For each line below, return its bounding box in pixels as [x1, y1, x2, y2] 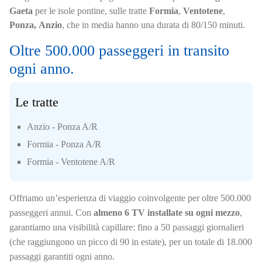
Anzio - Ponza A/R [27, 122, 98, 132]
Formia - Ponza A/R [27, 139, 101, 150]
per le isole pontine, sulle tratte [33, 6, 149, 16]
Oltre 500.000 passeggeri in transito [9, 42, 229, 60]
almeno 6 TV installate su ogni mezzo [94, 208, 240, 218]
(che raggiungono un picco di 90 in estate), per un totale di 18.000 [9, 237, 252, 247]
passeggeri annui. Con [9, 208, 94, 218]
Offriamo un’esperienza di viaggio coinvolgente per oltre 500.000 [9, 193, 251, 204]
